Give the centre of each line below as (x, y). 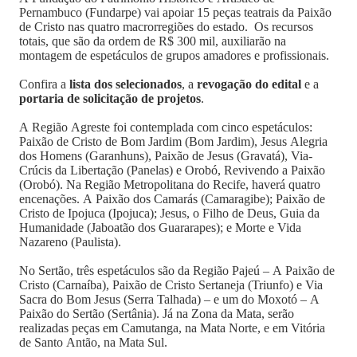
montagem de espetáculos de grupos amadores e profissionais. (174, 55)
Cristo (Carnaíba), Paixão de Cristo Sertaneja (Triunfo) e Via (171, 285)
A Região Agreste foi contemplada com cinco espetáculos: (166, 127)
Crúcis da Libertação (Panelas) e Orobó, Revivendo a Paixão (172, 170)
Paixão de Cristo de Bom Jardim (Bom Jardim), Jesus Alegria (173, 141)
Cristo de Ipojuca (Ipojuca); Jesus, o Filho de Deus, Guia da (169, 213)
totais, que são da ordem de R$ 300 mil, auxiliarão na (153, 41)
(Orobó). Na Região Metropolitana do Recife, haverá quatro (170, 184)
